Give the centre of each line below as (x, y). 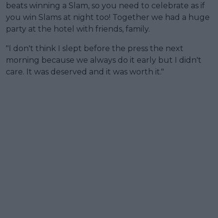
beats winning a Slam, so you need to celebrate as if (105, 6)
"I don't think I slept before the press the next (95, 49)
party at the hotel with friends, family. (78, 29)
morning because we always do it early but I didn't (104, 60)
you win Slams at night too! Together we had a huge (108, 18)
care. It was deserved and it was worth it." (85, 72)
